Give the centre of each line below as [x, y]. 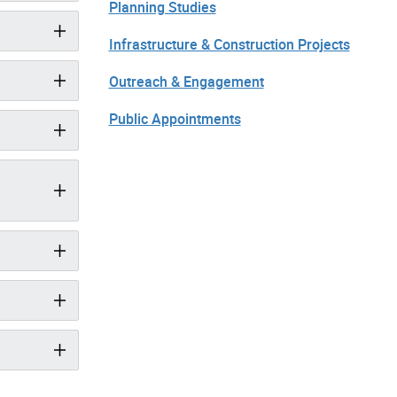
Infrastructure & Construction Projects [229, 44]
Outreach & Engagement [186, 81]
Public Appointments [175, 118]
